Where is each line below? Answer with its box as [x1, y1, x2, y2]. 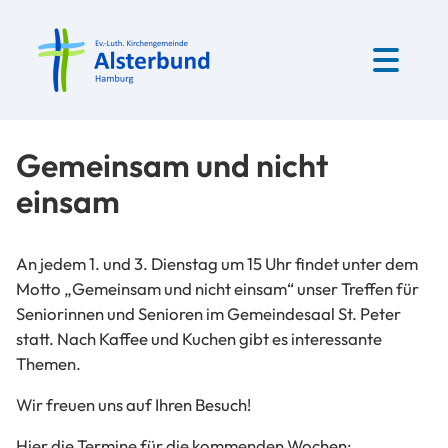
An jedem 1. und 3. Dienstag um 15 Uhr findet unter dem [16, 252, 418, 274]
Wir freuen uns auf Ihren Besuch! [16, 393, 251, 415]
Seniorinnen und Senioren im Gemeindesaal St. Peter [16, 302, 401, 324]
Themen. [16, 352, 81, 374]
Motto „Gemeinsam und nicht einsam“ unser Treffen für [16, 277, 419, 299]
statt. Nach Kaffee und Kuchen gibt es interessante [16, 327, 382, 349]
